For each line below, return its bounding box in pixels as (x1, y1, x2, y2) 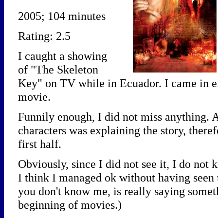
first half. (18, 137, 62, 151)
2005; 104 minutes (18, 9, 106, 23)
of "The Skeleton (18, 63, 99, 76)
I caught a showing (18, 49, 108, 63)
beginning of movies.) (18, 198, 122, 212)
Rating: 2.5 (18, 29, 71, 43)
